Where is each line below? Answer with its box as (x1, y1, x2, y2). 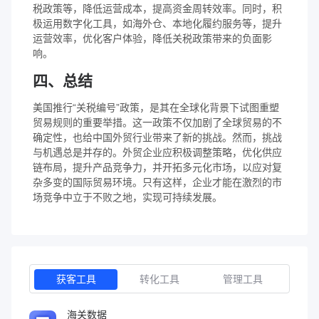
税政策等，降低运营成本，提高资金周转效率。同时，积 (33, 2, 282, 14)
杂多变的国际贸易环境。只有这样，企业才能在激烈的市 (33, 176, 282, 188)
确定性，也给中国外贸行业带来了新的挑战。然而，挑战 (33, 131, 282, 143)
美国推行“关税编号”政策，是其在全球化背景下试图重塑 (33, 101, 279, 113)
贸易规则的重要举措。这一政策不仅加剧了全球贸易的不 (33, 116, 282, 128)
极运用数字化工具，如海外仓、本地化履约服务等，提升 (33, 17, 282, 29)
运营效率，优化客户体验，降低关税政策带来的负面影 (33, 32, 272, 44)
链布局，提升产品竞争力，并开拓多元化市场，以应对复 (33, 161, 282, 173)
